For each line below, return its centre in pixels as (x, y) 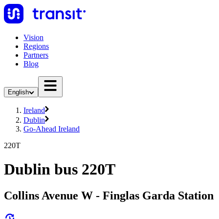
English (18, 92)
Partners (36, 55)
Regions (36, 46)
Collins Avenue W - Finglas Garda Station (109, 195)
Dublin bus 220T (60, 169)
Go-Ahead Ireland (52, 129)
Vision (33, 37)
